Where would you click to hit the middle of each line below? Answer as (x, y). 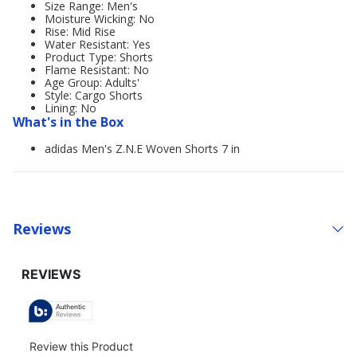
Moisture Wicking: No (100, 19)
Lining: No (71, 108)
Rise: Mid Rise (80, 31)
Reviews (42, 228)
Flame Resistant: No (97, 70)
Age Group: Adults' (92, 82)
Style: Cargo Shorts (94, 95)
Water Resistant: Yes (98, 44)
